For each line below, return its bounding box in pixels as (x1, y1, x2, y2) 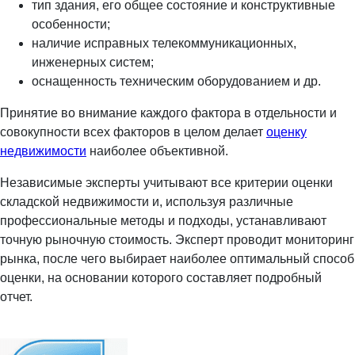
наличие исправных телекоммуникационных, (32, 36, 296, 51)
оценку (266, 125, 307, 139)
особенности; (32, 17, 110, 32)
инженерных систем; (32, 55, 154, 70)
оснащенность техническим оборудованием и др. (32, 74, 321, 89)
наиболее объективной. (86, 144, 228, 158)
